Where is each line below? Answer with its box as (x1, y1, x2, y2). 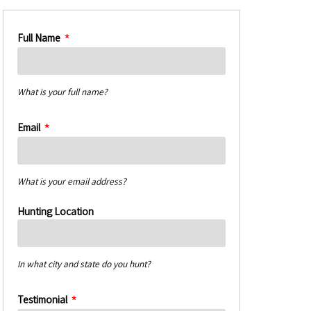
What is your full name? (17, 85, 108, 98)
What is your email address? (17, 175, 126, 188)
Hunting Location (17, 204, 94, 218)
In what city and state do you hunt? (17, 257, 151, 270)
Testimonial (17, 293, 67, 307)
